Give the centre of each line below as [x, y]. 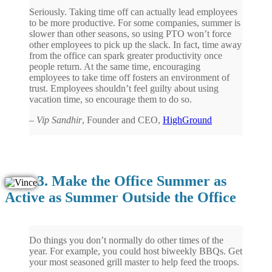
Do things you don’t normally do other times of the [126, 240]
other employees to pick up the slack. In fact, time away [135, 44]
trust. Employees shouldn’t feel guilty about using [124, 88]
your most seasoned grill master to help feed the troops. [134, 262]
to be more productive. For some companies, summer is [135, 22]
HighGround [187, 120]
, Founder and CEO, [122, 120]
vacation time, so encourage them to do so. [110, 99]
